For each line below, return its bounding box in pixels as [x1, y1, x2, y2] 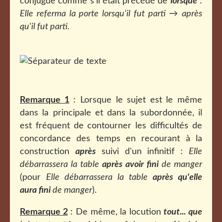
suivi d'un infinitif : [95, 147, 189, 156]
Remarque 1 [20, 96, 69, 105]
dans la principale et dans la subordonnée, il [20, 109, 202, 117]
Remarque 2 [20, 208, 68, 217]
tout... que [164, 208, 202, 217]
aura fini [20, 186, 51, 195]
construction [20, 147, 75, 156]
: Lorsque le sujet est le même [69, 96, 202, 105]
